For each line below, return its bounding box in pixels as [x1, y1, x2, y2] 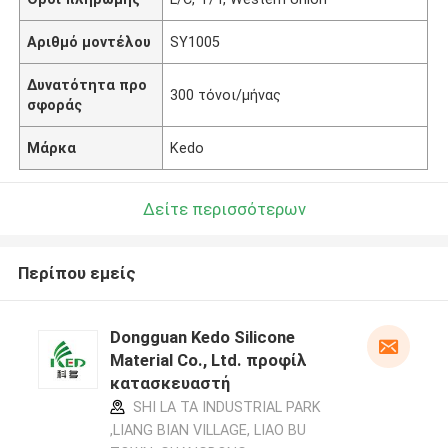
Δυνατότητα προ [27, 76, 148, 93]
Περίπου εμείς [17, 263, 136, 284]
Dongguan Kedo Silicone [109, 327, 295, 348]
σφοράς [27, 96, 83, 113]
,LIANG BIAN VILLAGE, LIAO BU [109, 422, 306, 439]
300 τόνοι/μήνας [170, 86, 282, 103]
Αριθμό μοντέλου [27, 33, 152, 50]
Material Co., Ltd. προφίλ [109, 350, 307, 371]
